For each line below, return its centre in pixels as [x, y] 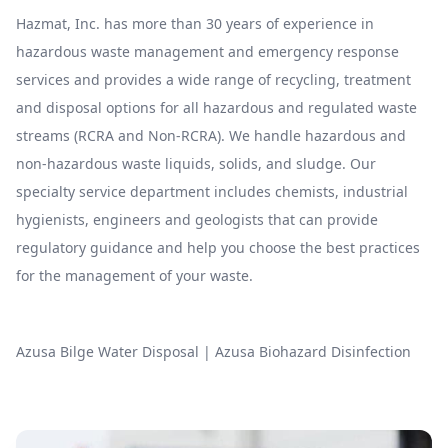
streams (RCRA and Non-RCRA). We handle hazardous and [211, 135]
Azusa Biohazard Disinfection [313, 351]
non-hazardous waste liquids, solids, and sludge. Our [196, 163]
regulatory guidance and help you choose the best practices [218, 247]
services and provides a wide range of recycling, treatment [213, 79]
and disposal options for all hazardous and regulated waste [216, 107]
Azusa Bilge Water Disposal [107, 351]
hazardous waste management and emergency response [207, 51]
